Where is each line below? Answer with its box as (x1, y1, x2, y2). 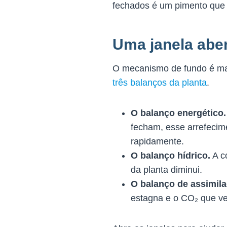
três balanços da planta (112, 77, 207, 88)
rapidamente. (131, 136, 184, 146)
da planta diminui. (131, 164, 202, 175)
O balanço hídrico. (131, 150, 210, 161)
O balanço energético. (131, 107, 226, 118)
